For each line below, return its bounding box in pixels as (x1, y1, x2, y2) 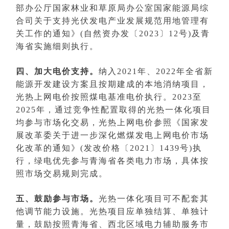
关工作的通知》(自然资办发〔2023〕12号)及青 (16, 29, 210, 38)
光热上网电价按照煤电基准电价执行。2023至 (16, 93, 202, 102)
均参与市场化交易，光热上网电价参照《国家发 (16, 118, 209, 127)
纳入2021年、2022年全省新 (99, 67, 213, 76)
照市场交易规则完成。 (16, 169, 108, 178)
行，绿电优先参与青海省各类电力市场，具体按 (16, 156, 209, 166)
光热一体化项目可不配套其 (99, 194, 209, 203)
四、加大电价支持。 (16, 67, 99, 76)
